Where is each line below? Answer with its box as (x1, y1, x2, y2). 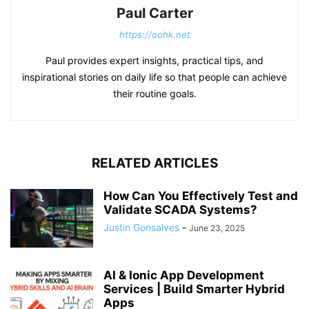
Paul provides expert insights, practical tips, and (46, 54, 263, 66)
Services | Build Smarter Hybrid (103, 282, 285, 296)
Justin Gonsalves (103, 221, 179, 233)
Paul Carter (116, 5, 193, 21)
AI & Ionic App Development (103, 268, 264, 282)
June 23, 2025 (189, 223, 245, 233)
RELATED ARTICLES (91, 155, 218, 171)
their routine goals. (112, 88, 197, 99)
